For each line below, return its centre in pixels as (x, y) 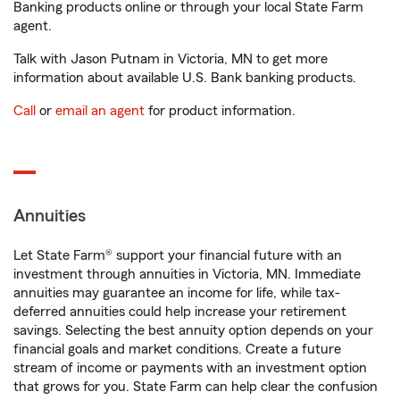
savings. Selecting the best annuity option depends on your (193, 330)
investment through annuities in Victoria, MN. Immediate (187, 274)
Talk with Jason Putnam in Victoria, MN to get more (171, 59)
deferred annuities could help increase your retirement (180, 312)
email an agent (100, 111)
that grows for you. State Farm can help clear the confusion (196, 387)
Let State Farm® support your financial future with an (178, 255)
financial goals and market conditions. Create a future (177, 349)
